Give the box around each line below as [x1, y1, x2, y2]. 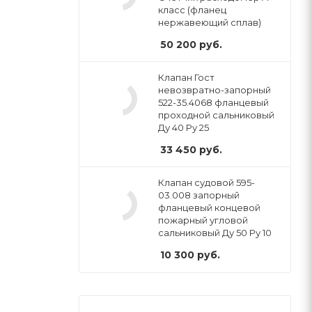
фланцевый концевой [158, 201, 260, 213]
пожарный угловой [158, 214, 248, 226]
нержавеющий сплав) [158, 16, 261, 28]
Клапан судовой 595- [158, 176, 255, 188]
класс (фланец [158, 3, 226, 15]
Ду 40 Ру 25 [158, 121, 209, 133]
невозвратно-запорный [158, 84, 271, 95]
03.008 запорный [158, 189, 240, 201]
